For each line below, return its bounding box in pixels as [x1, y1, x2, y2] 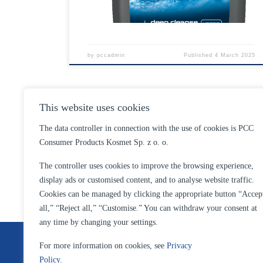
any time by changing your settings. [39, 218, 158, 227]
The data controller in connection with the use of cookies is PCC [39, 124, 254, 133]
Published [183, 52, 215, 59]
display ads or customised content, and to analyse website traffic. [39, 176, 254, 184]
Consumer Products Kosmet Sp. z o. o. [39, 138, 168, 147]
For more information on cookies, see [39, 241, 167, 250]
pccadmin [97, 52, 126, 59]
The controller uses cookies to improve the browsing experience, [39, 161, 254, 170]
